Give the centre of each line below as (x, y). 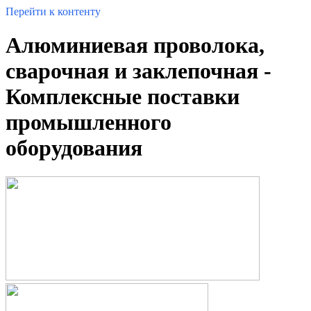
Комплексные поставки (123, 97)
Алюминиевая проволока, (135, 45)
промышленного (89, 123)
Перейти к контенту (53, 11)
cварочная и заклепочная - (138, 71)
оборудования (74, 148)
